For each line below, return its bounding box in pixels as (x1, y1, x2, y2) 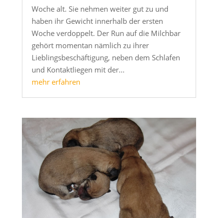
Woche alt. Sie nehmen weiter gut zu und (31, 3, 168, 14)
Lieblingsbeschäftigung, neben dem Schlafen (31, 52, 180, 62)
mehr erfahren (31, 76, 80, 87)
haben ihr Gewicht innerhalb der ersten (31, 16, 163, 26)
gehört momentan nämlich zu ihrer (31, 40, 149, 50)
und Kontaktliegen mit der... (31, 64, 125, 74)
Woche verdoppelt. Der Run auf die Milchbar (31, 28, 181, 38)
